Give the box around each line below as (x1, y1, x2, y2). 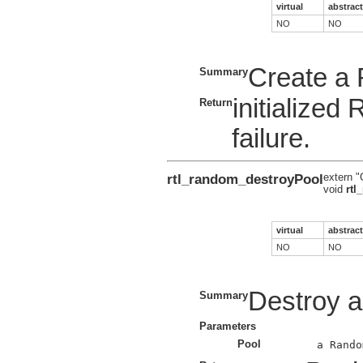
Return (199, 96, 233, 109)
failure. (232, 124, 310, 154)
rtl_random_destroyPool (167, 170, 323, 187)
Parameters (199, 320, 256, 333)
